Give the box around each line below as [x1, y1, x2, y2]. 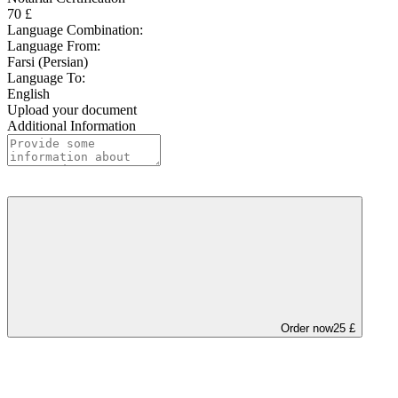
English [7, 86, 50, 102]
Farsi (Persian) [7, 54, 88, 70]
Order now [281, 322, 333, 336]
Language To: [7, 70, 85, 86]
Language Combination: [7, 22, 143, 38]
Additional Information [7, 118, 136, 134]
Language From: [7, 38, 100, 54]
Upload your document [7, 102, 137, 118]
